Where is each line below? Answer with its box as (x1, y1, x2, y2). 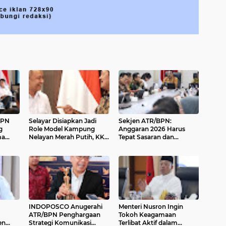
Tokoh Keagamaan (118, 211, 176, 219)
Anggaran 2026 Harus (118, 125, 185, 133)
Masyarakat (118, 149, 154, 157)
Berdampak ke (118, 141, 164, 149)
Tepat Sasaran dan (118, 133, 174, 141)
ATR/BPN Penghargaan (29, 211, 100, 219)
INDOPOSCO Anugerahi (29, 203, 102, 211)
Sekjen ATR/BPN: (118, 117, 172, 125)
